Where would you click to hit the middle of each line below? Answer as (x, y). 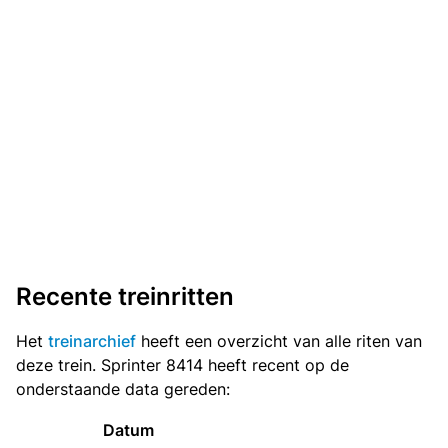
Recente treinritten (125, 297)
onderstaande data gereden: (123, 389)
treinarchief (92, 341)
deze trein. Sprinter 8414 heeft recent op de (182, 365)
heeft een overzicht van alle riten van (279, 341)
